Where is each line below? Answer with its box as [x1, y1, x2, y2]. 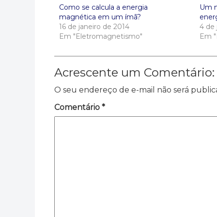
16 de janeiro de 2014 [59, 22, 129, 31]
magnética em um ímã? [59, 12, 141, 21]
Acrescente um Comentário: [54, 65, 215, 79]
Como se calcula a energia [59, 2, 148, 12]
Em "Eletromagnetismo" [59, 31, 142, 41]
